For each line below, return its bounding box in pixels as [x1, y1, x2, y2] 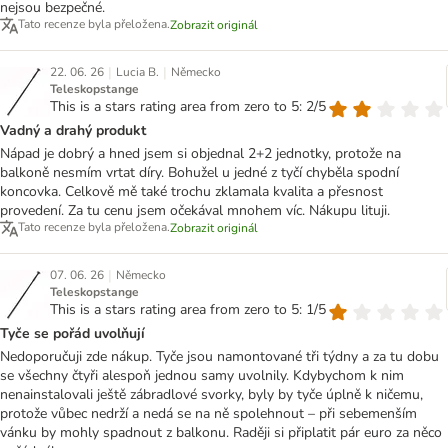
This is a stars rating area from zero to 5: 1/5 [50, 299, 326, 319]
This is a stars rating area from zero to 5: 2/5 [50, 96, 326, 116]
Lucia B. [116, 63, 159, 80]
